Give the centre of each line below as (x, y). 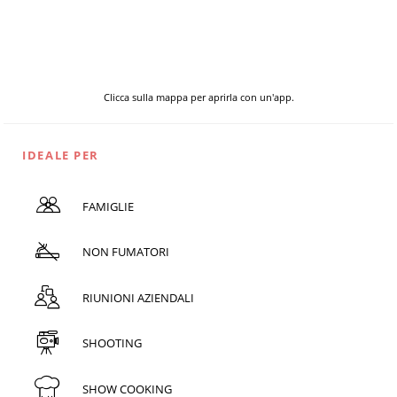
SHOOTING (112, 343)
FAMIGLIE (108, 206)
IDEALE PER (61, 156)
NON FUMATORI (125, 252)
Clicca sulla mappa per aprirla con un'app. (198, 97)
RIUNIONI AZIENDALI (138, 297)
